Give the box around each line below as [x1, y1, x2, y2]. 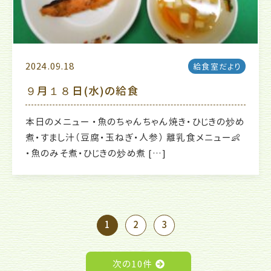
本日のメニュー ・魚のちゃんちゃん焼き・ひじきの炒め [25, 116, 245, 129]
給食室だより [193, 61, 241, 73]
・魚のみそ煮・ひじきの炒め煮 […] [25, 147, 167, 160]
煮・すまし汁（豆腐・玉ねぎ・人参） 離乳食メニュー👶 [25, 131, 241, 145]
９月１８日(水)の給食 [25, 83, 139, 99]
